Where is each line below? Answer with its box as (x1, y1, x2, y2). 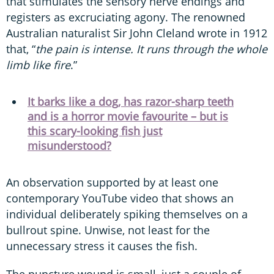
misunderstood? (28, 138, 111, 153)
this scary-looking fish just (28, 123, 162, 138)
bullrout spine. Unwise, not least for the (6, 222, 210, 237)
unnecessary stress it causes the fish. (6, 238, 198, 253)
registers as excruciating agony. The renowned (6, 9, 245, 24)
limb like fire (6, 57, 70, 72)
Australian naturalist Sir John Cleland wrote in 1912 (6, 25, 267, 40)
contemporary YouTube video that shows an (6, 190, 234, 206)
